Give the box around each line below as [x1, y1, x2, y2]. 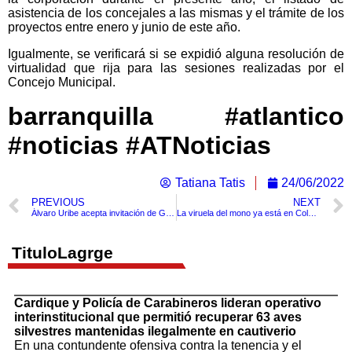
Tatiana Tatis [175, 175, 245, 189]
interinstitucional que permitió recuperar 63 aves [14, 310, 302, 324]
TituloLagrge [12, 243, 113, 262]
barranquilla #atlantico [8, 101, 344, 130]
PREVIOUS [31, 196, 85, 208]
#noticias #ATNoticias [8, 130, 271, 159]
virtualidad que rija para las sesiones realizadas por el [8, 60, 344, 75]
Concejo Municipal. [8, 75, 115, 89]
